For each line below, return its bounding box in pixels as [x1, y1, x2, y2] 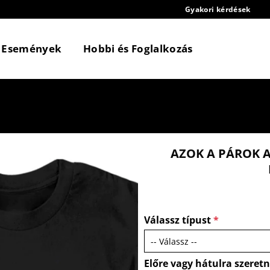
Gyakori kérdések [184, 4, 251, 14]
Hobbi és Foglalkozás [83, 42, 193, 55]
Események [1, 42, 62, 55]
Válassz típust [144, 213, 213, 227]
